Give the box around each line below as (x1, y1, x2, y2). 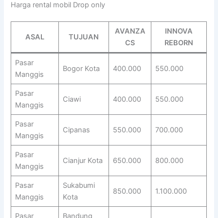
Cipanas (62, 126, 90, 135)
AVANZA (114, 27, 145, 36)
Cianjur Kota (62, 156, 103, 165)
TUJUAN (69, 33, 99, 42)
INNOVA (165, 27, 193, 36)
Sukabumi (62, 181, 95, 190)
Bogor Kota (62, 64, 100, 73)
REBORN (164, 38, 194, 48)
